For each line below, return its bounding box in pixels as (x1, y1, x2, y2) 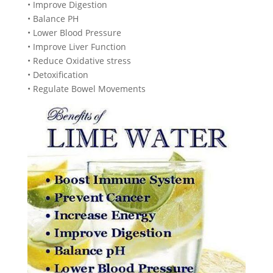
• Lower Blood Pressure (27, 27, 121, 38)
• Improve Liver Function (27, 41, 126, 52)
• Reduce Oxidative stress (27, 55, 131, 66)
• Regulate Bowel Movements (27, 83, 146, 94)
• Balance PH (27, 13, 79, 24)
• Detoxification (27, 69, 88, 80)
